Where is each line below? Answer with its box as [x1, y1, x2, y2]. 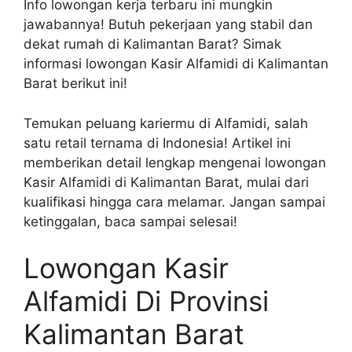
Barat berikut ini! [24, 75, 127, 92]
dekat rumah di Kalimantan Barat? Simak [24, 36, 281, 53]
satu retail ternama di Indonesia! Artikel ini [24, 134, 291, 151]
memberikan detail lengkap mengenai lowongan [24, 154, 326, 170]
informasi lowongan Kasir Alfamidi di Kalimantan [24, 56, 328, 72]
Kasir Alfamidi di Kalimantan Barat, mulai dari [24, 174, 309, 190]
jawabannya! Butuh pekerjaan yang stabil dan [24, 16, 313, 33]
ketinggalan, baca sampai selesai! [24, 213, 237, 229]
